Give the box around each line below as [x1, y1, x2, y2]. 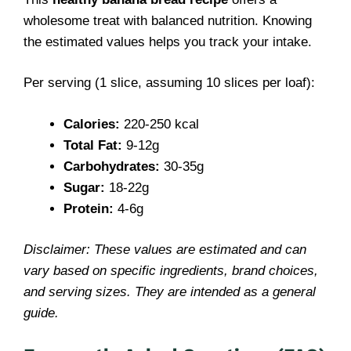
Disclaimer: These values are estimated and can [24, 242, 306, 257]
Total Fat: [63, 137, 122, 153]
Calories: [63, 116, 120, 132]
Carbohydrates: [63, 158, 160, 174]
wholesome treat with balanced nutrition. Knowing [24, 13, 312, 28]
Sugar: [63, 179, 105, 195]
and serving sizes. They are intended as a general [24, 284, 316, 299]
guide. [24, 306, 59, 320]
